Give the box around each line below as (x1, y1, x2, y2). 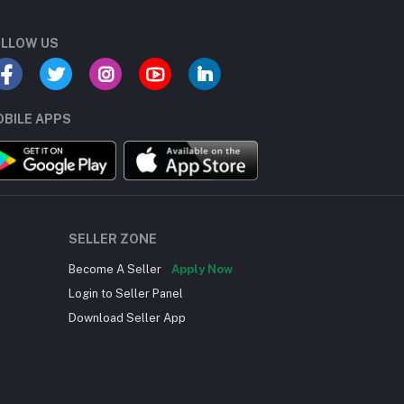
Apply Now (171, 262, 233, 276)
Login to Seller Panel (69, 287, 183, 300)
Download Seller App (69, 311, 186, 325)
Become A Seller (69, 262, 164, 276)
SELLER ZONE (69, 232, 157, 246)
